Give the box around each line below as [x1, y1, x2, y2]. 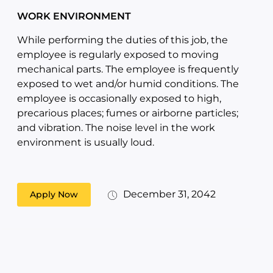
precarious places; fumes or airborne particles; [17, 107, 238, 119]
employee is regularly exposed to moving [17, 49, 219, 60]
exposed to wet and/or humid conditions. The [17, 78, 239, 90]
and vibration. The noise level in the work [17, 122, 215, 133]
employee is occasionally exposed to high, [17, 93, 221, 104]
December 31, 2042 [123, 188, 216, 200]
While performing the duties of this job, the [17, 34, 228, 46]
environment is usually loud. [17, 136, 154, 148]
